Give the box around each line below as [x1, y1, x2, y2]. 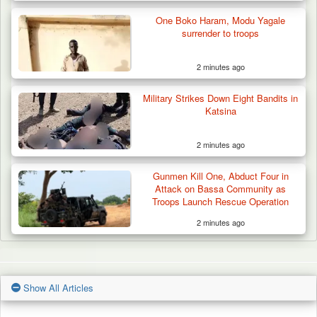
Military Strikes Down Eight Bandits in [143, 91, 299, 105]
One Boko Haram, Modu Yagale [156, 13, 286, 28]
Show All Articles [21, 281, 93, 295]
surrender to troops [182, 26, 260, 40]
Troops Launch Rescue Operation [152, 195, 289, 209]
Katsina [204, 104, 236, 118]
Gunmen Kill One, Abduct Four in [152, 169, 289, 183]
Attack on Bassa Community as [155, 182, 287, 196]
